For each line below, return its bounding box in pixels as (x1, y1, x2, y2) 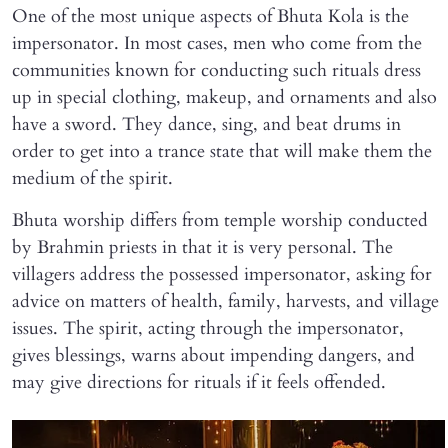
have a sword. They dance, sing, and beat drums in (12, 111, 401, 137)
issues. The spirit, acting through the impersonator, (12, 315, 404, 341)
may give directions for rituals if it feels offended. (12, 369, 386, 395)
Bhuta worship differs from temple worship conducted (12, 207, 428, 233)
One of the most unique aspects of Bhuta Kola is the (12, 3, 409, 29)
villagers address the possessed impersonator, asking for (12, 261, 432, 287)
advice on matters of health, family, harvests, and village (12, 288, 439, 314)
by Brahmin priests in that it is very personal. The (12, 234, 393, 260)
